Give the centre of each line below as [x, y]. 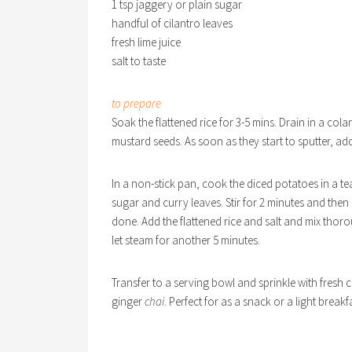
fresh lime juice [146, 42]
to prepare [136, 103]
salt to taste [139, 61]
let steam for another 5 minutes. [186, 240]
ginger [128, 301]
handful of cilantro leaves [172, 23]
